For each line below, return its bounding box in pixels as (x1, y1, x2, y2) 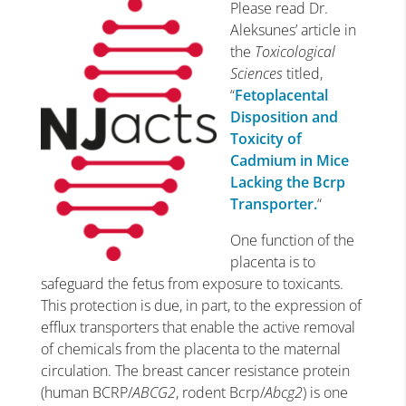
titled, (282, 63, 323, 83)
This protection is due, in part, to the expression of (40, 295, 362, 315)
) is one (302, 382, 348, 402)
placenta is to (229, 252, 315, 272)
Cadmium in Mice (229, 150, 349, 170)
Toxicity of (229, 129, 302, 149)
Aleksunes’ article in (229, 20, 356, 40)
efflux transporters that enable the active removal (40, 317, 355, 337)
